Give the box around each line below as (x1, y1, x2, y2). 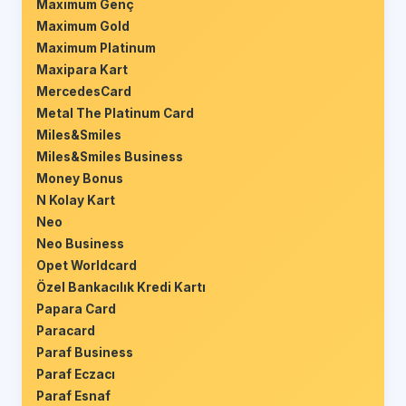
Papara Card (36, 302, 116, 317)
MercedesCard (36, 84, 131, 100)
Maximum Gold (36, 19, 130, 34)
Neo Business (36, 237, 124, 252)
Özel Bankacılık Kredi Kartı (36, 280, 206, 295)
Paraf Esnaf (36, 389, 111, 404)
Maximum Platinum (36, 41, 156, 56)
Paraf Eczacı (36, 367, 115, 382)
